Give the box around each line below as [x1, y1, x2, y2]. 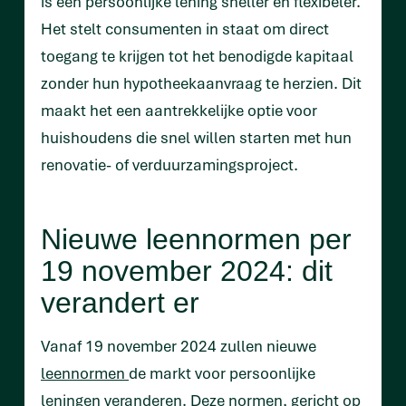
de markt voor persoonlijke [129, 362, 315, 384]
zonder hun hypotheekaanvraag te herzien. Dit [41, 72, 362, 94]
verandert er [41, 286, 199, 320]
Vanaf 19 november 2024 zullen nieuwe [41, 335, 316, 357]
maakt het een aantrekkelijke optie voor [41, 100, 317, 121]
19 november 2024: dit [41, 255, 333, 288]
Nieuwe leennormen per [41, 223, 352, 256]
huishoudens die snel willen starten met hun [41, 127, 352, 149]
